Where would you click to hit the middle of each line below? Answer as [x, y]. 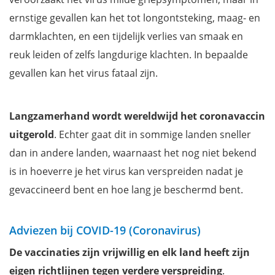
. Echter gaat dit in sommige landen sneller [153, 135]
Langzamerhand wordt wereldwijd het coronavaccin [137, 116]
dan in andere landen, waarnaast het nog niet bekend [133, 153]
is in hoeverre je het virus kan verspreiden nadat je [126, 172]
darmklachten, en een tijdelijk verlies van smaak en [126, 37]
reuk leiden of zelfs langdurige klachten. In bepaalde [129, 55]
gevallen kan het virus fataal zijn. [83, 73]
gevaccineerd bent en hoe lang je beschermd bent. [126, 190]
